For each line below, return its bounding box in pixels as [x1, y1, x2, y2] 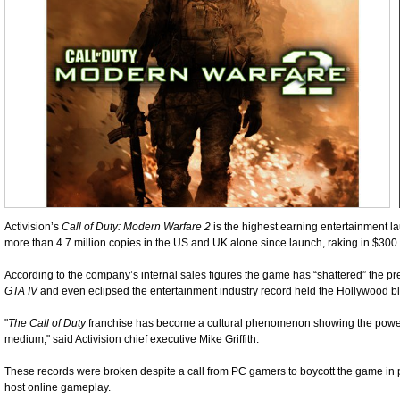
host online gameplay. [4, 381, 111, 394]
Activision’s [4, 221, 62, 233]
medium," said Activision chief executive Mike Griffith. [4, 333, 259, 346]
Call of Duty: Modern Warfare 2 [62, 221, 211, 233]
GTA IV [4, 285, 37, 297]
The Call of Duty [8, 317, 86, 329]
